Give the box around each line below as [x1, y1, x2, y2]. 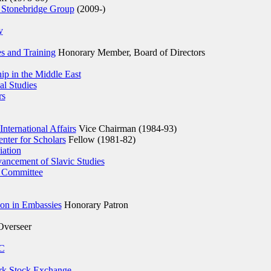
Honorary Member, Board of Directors [55, 47, 205, 57]
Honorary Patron [61, 200, 128, 210]
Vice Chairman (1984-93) [76, 123, 177, 134]
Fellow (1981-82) [65, 134, 135, 145]
